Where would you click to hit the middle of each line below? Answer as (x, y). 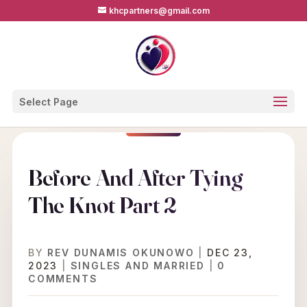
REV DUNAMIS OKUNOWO (121, 253)
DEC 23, (230, 253)
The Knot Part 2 (104, 205)
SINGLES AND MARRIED (137, 266)
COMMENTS (63, 279)
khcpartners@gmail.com (159, 11)
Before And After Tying (135, 177)
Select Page (48, 102)
